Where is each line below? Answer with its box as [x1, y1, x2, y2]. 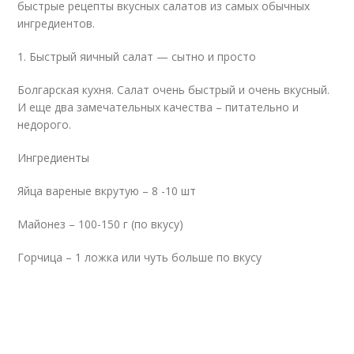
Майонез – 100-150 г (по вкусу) [17, 217, 184, 232]
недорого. [17, 117, 72, 132]
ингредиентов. [17, 16, 96, 31]
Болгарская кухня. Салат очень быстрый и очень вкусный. [17, 82, 330, 97]
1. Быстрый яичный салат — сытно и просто [17, 49, 257, 64]
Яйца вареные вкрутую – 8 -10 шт [17, 183, 197, 198]
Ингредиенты [17, 150, 90, 165]
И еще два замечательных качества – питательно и [17, 100, 299, 115]
